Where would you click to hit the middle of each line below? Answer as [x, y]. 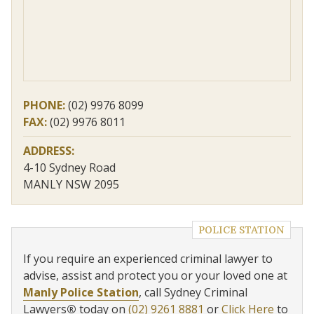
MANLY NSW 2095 [71, 184]
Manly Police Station [81, 292]
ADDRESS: [49, 151]
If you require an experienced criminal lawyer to [148, 259]
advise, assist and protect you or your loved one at [155, 275]
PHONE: [44, 105]
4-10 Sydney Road [69, 168]
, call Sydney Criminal [193, 292]
